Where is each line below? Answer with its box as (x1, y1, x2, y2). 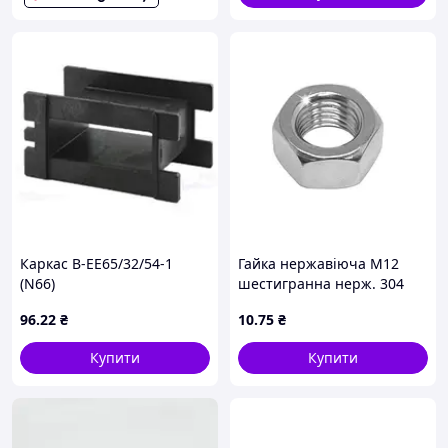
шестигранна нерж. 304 (238, 274, 404, 293)
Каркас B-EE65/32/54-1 (20, 254, 173, 273)
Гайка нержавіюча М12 (238, 254, 399, 273)
